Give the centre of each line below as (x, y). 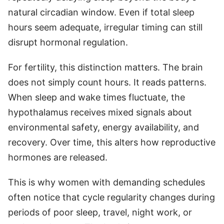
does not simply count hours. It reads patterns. (107, 82)
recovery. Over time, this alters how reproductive (112, 142)
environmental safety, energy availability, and (103, 127)
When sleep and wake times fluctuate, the (96, 97)
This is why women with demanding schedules (106, 182)
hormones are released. (58, 157)
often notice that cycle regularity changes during (111, 197)
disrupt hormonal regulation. (68, 42)
